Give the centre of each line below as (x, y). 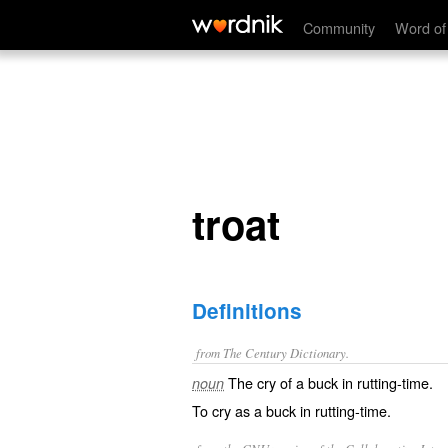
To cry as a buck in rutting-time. (291, 410)
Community (339, 27)
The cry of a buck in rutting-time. (330, 382)
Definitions (247, 310)
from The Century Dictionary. (272, 352)
